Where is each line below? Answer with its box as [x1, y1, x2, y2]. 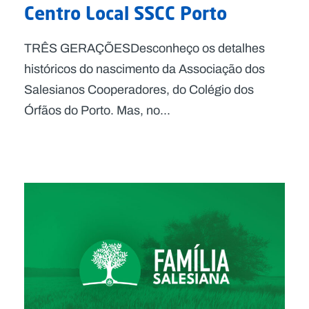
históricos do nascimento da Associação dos [24, 59, 265, 78]
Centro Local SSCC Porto [24, 1, 227, 24]
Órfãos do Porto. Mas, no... [24, 101, 170, 119]
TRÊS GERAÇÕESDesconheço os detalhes [24, 39, 265, 57]
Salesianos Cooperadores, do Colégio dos [24, 80, 254, 99]
